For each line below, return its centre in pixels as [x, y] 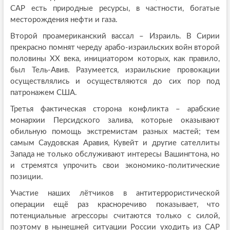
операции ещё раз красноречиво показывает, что [115, 205]
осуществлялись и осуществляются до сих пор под [115, 82]
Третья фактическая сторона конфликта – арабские [115, 109]
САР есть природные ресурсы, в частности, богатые [115, 9]
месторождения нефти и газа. [64, 20]
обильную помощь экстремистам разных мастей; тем [115, 132]
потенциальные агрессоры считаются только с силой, [115, 216]
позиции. [26, 177]
